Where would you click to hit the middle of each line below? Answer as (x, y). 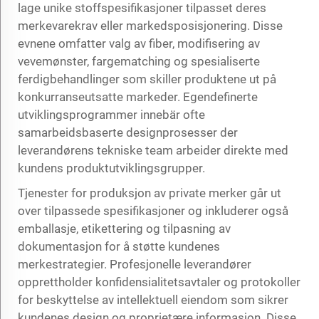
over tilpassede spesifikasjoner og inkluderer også (153, 210)
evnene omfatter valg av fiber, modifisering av (139, 43)
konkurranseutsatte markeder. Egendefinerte (138, 96)
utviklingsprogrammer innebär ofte (111, 114)
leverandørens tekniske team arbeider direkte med (153, 150)
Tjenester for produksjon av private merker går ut (150, 193)
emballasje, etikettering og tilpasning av (124, 228)
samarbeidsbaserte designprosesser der (128, 132)
